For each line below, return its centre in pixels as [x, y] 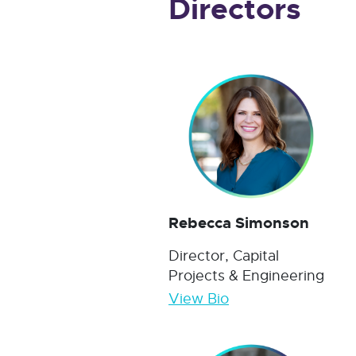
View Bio [199, 299]
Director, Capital [224, 256]
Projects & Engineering [246, 276]
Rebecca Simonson [239, 223]
